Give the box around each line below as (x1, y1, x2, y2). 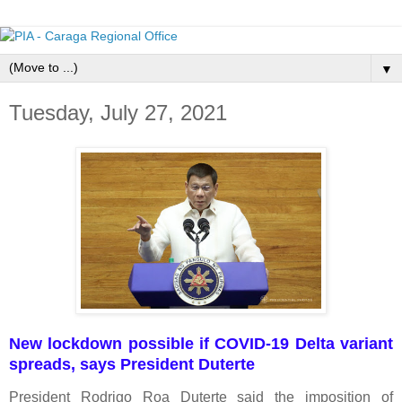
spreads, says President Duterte (9, 354, 255, 373)
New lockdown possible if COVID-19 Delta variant (9, 334, 393, 353)
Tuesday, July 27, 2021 (9, 100, 227, 125)
